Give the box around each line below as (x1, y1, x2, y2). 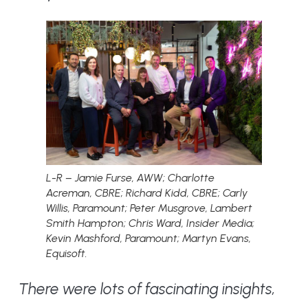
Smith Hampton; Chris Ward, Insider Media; (45, 216, 254, 230)
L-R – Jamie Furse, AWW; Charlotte (45, 170, 214, 184)
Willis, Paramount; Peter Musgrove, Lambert (45, 201, 252, 214)
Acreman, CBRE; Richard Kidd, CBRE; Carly (45, 186, 247, 199)
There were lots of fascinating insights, (18, 280, 276, 299)
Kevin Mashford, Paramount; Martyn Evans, (45, 231, 251, 245)
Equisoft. (45, 246, 87, 260)
